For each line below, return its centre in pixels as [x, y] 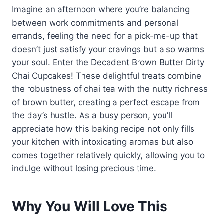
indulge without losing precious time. [84, 169]
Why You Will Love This [90, 206]
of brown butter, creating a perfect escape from [106, 102]
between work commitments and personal [95, 23]
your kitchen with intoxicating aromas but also [102, 142]
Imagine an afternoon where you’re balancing [101, 10]
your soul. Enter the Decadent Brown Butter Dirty [108, 63]
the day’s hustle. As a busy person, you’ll [92, 116]
